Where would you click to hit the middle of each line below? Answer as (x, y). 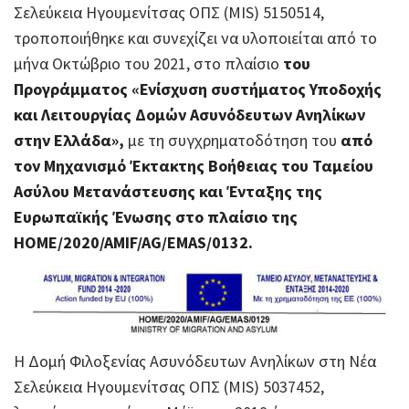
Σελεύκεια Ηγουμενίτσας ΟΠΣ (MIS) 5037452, (169, 386)
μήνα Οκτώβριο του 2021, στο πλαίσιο (148, 63)
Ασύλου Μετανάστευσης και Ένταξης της (168, 191)
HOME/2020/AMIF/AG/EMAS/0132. (133, 242)
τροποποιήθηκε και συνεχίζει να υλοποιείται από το (195, 38)
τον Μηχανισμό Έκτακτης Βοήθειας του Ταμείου (194, 166)
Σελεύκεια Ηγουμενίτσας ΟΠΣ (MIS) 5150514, (169, 12)
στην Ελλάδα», (69, 140)
